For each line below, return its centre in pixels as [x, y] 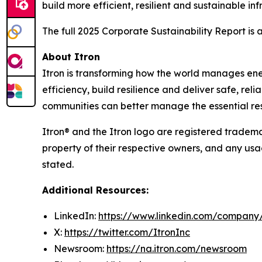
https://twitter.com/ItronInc [127, 232]
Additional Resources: [95, 190]
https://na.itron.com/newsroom [177, 249]
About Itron [71, 57]
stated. [58, 165]
